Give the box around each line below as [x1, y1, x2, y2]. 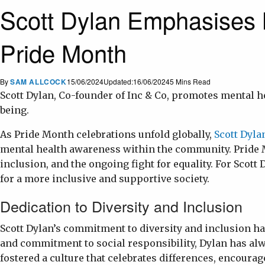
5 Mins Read [169, 76, 211, 86]
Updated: [103, 76, 133, 86]
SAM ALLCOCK [10, 76, 67, 87]
